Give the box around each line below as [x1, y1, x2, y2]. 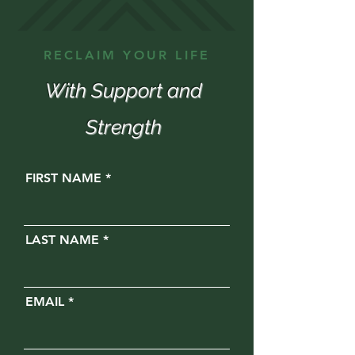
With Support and [45, 78, 202, 102]
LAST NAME [25, 232, 99, 247]
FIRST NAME [25, 170, 101, 185]
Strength [86, 115, 162, 139]
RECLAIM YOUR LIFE [43, 48, 211, 63]
